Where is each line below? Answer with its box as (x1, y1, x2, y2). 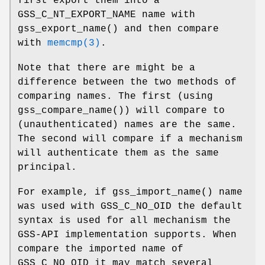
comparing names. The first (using (18, 91, 213, 102)
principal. (18, 162, 77, 173)
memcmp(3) (47, 38, 101, 49)
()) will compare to (112, 105, 225, 117)
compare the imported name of (18, 244, 183, 255)
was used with (18, 201, 101, 212)
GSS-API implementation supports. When (18, 230, 237, 241)
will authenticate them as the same (18, 148, 219, 159)
